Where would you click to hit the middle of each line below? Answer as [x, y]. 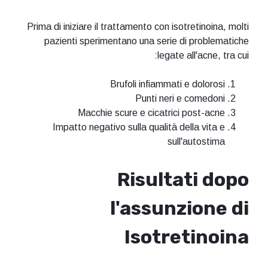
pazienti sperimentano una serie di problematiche [147, 41]
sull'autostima [196, 142]
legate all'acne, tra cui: [203, 56]
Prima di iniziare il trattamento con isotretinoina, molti [138, 27]
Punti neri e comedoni [180, 99]
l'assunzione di [179, 208]
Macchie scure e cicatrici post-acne [151, 113]
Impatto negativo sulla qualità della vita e [139, 127]
